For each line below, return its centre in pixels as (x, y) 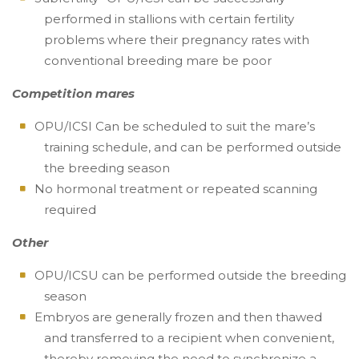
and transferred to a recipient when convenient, (189, 338)
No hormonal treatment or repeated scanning (176, 189)
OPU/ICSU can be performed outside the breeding (191, 275)
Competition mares (73, 93)
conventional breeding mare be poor (158, 61)
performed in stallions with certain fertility (169, 19)
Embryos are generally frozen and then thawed (179, 317)
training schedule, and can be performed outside (193, 147)
